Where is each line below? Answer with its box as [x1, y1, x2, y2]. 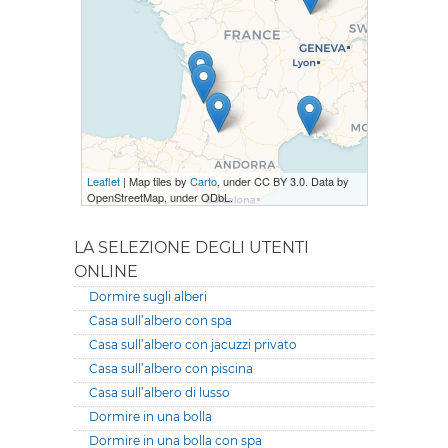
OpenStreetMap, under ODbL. [86, 189, 233, 205]
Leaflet [86, 173, 120, 189]
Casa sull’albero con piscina [89, 361, 253, 376]
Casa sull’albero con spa [89, 313, 232, 328]
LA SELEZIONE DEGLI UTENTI [74, 238, 309, 257]
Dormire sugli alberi [89, 289, 207, 304]
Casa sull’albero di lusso [89, 385, 230, 400]
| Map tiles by [119, 173, 190, 189]
